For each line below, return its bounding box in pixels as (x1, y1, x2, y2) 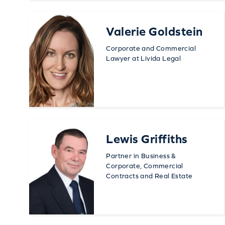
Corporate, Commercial (106, 161, 183, 170)
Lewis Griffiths (106, 132, 188, 146)
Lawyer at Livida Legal (106, 54, 181, 62)
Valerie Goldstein (106, 24, 203, 38)
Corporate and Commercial (106, 44, 196, 52)
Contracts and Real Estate (106, 171, 193, 180)
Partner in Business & (106, 151, 176, 160)
